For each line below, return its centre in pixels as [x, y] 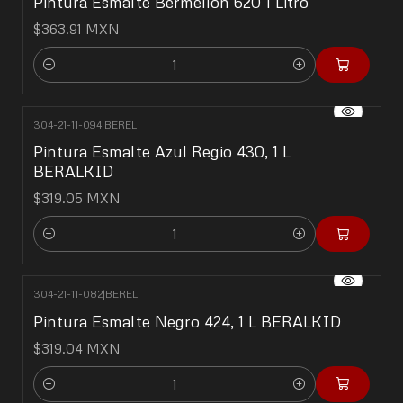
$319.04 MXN [77, 348]
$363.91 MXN [76, 29]
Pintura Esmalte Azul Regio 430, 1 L [162, 152]
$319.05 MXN [77, 198]
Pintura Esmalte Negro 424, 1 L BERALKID [187, 321]
